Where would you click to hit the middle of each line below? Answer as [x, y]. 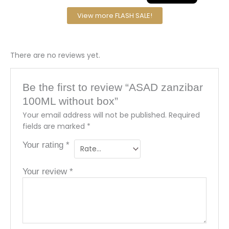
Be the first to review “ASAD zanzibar [113, 87]
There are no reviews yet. [55, 55]
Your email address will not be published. [95, 115]
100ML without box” [71, 101]
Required [185, 115]
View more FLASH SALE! [114, 16]
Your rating [44, 145]
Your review [46, 171]
